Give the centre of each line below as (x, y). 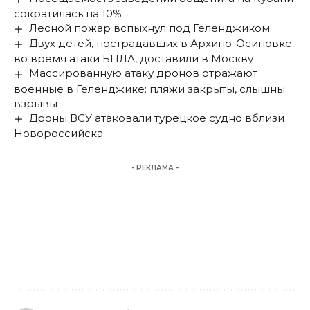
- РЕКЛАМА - (155, 167)
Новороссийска (58, 133)
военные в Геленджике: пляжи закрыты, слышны (149, 89)
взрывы (36, 103)
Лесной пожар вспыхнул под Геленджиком (150, 28)
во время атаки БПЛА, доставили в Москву (134, 59)
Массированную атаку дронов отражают (144, 73)
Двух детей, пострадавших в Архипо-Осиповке (161, 44)
